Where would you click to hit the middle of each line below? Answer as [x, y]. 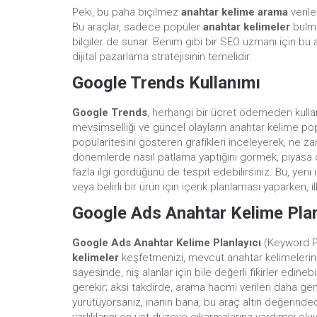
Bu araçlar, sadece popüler [138, 27]
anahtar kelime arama [235, 12]
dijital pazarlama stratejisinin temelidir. [162, 56]
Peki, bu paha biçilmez [127, 12]
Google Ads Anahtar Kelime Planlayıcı [167, 242]
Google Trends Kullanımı [166, 82]
